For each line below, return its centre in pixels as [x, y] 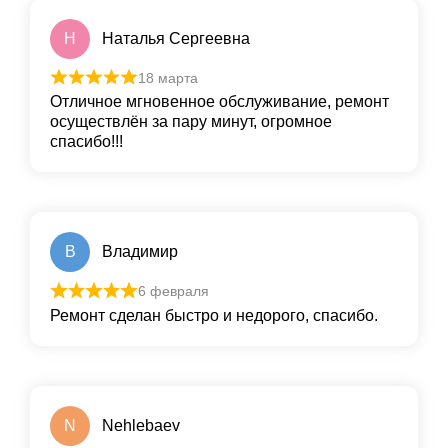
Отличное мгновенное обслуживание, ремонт [219, 102]
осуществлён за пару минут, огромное [191, 122]
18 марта [167, 77]
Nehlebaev [141, 425]
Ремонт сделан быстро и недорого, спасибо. [214, 315]
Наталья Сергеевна [176, 38]
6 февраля [173, 291]
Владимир [140, 252]
